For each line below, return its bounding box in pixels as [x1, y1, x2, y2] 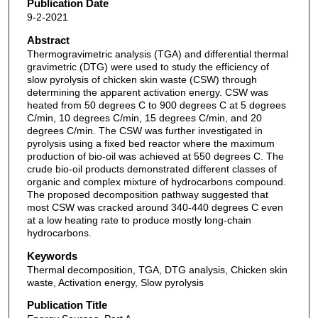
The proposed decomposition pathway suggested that [26, 189, 268, 201]
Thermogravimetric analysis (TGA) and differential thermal [26, 48, 288, 60]
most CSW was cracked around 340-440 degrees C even [26, 202, 283, 214]
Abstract [26, 34, 70, 47]
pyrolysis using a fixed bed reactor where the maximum [26, 138, 275, 150]
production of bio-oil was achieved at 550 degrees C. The [26, 150, 284, 163]
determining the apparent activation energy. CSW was [26, 87, 268, 99]
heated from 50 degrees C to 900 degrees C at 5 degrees [26, 99, 286, 111]
